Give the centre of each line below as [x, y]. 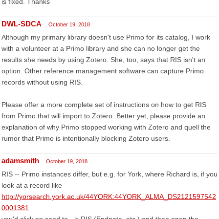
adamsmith [20, 161]
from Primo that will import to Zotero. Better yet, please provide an [103, 116]
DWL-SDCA [22, 24]
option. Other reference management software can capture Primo [103, 71]
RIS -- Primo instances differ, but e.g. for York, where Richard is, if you [109, 174]
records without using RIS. [42, 82]
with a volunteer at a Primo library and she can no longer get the [101, 48]
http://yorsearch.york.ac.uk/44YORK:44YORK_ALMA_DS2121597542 [109, 197]
